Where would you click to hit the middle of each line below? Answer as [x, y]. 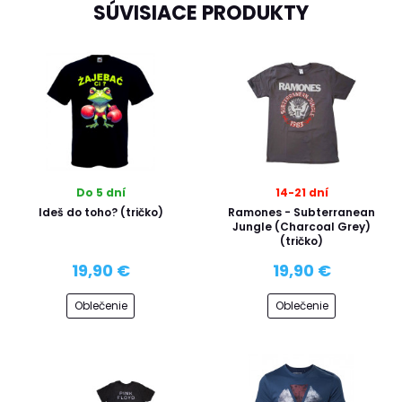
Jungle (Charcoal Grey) [301, 226]
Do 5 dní [100, 192]
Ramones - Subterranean [301, 212]
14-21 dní [301, 192]
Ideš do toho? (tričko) [100, 212]
